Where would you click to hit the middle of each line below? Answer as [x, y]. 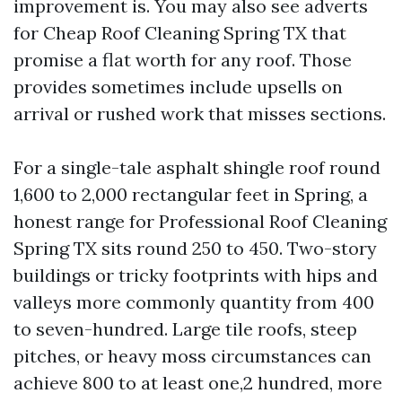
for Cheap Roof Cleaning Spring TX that [180, 33]
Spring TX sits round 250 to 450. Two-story [195, 248]
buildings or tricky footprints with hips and [196, 275]
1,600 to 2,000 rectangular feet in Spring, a [191, 194]
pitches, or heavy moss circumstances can [192, 356]
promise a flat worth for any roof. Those [183, 60]
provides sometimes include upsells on [178, 87]
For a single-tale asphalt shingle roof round [197, 167]
